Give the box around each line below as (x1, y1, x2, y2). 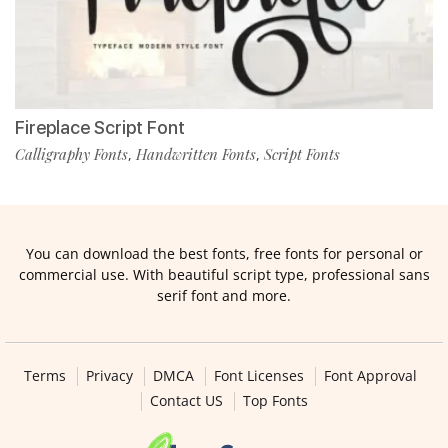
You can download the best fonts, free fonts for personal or (25, 243, 423, 263)
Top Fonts (242, 390, 308, 410)
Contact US (149, 390, 223, 410)
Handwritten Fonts (136, 143, 256, 164)
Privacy (85, 365, 133, 385)
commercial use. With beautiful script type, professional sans (18, 264, 430, 284)
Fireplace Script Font (15, 116, 185, 138)
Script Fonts (264, 143, 340, 164)
